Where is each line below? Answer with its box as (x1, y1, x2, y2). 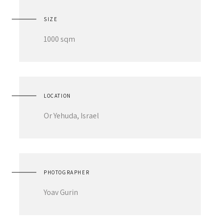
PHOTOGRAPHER (44, 169, 90, 176)
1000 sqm (44, 34, 75, 44)
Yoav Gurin (44, 187, 78, 197)
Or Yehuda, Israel (44, 110, 99, 121)
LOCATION (44, 92, 71, 99)
